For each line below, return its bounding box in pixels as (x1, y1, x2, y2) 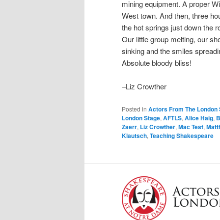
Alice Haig (185, 113, 213, 122)
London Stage (122, 113, 160, 122)
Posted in (122, 104, 147, 113)
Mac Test (178, 122, 203, 131)
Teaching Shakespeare (150, 131, 214, 140)
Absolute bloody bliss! (122, 57, 192, 68)
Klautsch (122, 131, 147, 140)
